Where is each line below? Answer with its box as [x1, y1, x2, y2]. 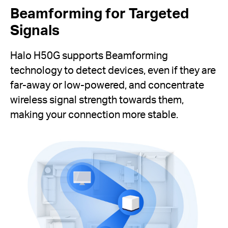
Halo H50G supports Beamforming [10, 49, 168, 62]
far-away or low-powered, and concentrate [10, 78, 204, 92]
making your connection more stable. [10, 108, 178, 121]
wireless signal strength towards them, [10, 93, 184, 106]
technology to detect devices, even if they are [10, 64, 216, 77]
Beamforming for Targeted [10, 3, 189, 22]
